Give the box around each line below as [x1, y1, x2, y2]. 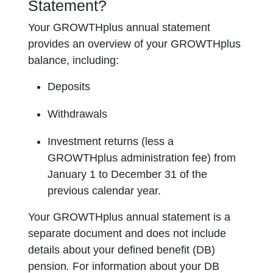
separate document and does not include [28, 227, 227, 239]
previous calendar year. [48, 185, 161, 197]
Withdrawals [48, 108, 108, 120]
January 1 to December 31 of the [48, 168, 208, 180]
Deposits [48, 80, 91, 93]
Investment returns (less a [48, 135, 174, 147]
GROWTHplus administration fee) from [48, 152, 236, 164]
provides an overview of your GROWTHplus [28, 38, 241, 50]
